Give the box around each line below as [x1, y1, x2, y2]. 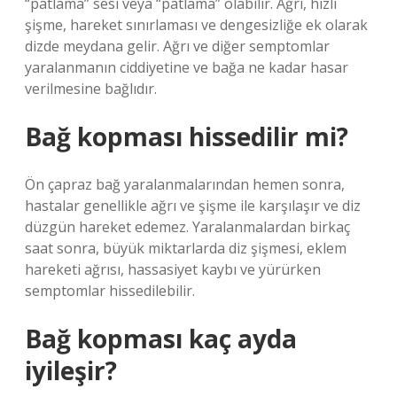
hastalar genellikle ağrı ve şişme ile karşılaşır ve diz [25, 196, 361, 215]
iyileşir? [25, 354, 117, 387]
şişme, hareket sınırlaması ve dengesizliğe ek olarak [25, 15, 368, 35]
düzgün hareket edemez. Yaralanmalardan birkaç [25, 217, 350, 237]
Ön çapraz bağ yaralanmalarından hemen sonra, [25, 175, 345, 194]
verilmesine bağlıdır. [25, 79, 157, 98]
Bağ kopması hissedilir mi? [25, 120, 348, 153]
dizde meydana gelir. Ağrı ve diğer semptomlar [25, 36, 330, 56]
